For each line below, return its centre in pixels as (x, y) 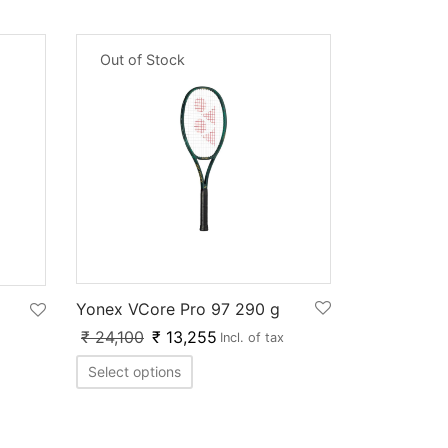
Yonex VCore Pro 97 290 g (178, 308)
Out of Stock (142, 59)
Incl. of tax (252, 337)
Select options (134, 371)
